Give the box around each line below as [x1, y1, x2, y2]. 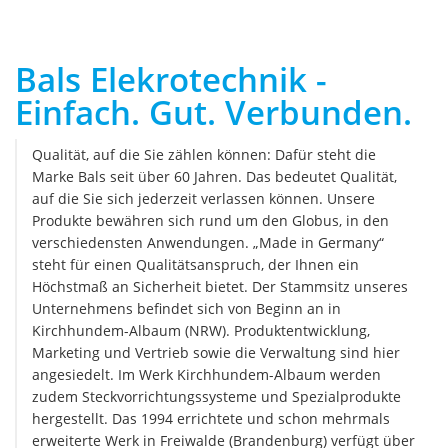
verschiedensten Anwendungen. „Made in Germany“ [32, 233, 384, 252]
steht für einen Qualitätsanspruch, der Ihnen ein [32, 255, 359, 274]
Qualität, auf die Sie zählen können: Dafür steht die [32, 145, 376, 164]
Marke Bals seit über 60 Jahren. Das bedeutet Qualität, [32, 167, 397, 186]
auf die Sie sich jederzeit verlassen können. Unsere [32, 189, 375, 208]
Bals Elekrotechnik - [15, 57, 327, 102]
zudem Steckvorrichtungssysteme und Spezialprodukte [32, 387, 401, 406]
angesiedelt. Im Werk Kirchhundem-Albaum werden [32, 365, 381, 384]
